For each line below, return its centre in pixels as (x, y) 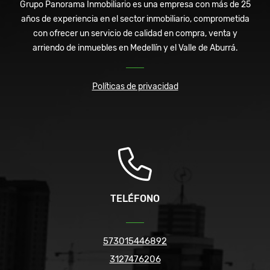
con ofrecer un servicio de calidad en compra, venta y (135, 34)
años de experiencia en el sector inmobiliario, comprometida (135, 19)
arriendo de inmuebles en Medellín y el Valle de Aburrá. (135, 48)
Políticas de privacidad (135, 87)
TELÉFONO (135, 199)
